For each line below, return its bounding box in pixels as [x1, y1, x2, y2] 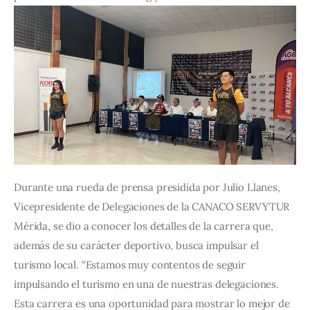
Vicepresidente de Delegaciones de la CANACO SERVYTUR [14, 200, 293, 214]
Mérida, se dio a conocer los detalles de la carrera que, [14, 219, 276, 233]
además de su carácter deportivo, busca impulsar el [14, 239, 262, 253]
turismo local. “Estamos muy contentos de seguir [14, 258, 248, 272]
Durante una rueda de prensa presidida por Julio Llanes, [14, 181, 283, 194]
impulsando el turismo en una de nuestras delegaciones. [14, 277, 282, 291]
